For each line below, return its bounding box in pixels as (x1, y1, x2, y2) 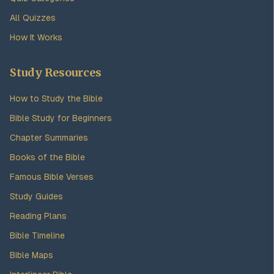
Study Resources (10, 65, 102, 80)
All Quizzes (10, 13, 56, 23)
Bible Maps (10, 250, 53, 260)
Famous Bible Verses (10, 172, 94, 182)
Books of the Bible (10, 152, 85, 162)
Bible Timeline (10, 231, 65, 240)
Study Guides (10, 191, 63, 201)
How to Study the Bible (10, 94, 103, 103)
